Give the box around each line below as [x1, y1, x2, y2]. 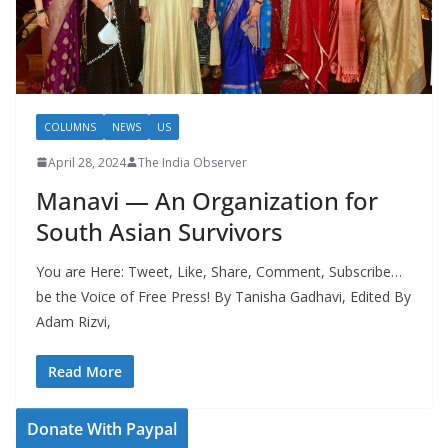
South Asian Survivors [36, 214, 283, 248]
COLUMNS [44, 119, 96, 134]
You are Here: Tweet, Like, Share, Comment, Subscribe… [36, 261, 402, 281]
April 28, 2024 [48, 153, 126, 171]
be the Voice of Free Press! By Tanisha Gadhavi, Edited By [36, 286, 411, 306]
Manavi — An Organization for [36, 183, 378, 217]
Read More [48, 361, 122, 381]
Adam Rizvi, [36, 311, 111, 331]
